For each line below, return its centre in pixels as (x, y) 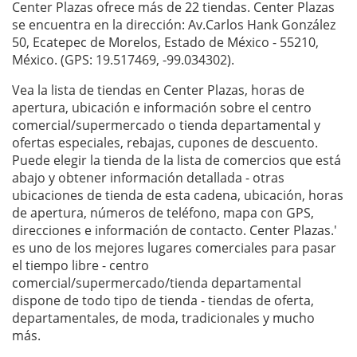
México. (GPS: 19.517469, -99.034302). (123, 60)
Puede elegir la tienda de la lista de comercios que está (177, 161)
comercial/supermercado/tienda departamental (157, 283)
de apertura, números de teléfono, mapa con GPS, (163, 213)
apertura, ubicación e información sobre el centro (162, 108)
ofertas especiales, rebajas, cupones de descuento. (165, 143)
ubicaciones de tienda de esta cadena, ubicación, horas (178, 196)
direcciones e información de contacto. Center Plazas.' (175, 231)
